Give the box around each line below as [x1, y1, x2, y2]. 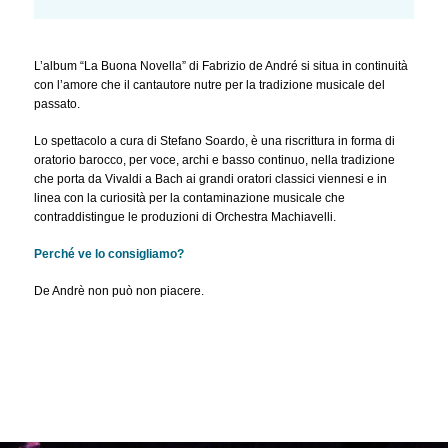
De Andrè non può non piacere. [33, 284, 204, 299]
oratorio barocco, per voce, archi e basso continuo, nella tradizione [33, 153, 395, 168]
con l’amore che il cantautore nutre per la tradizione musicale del [33, 78, 385, 93]
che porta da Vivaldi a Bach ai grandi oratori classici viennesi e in [33, 172, 387, 187]
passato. [33, 97, 80, 112]
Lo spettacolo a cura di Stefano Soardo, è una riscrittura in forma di [33, 134, 395, 149]
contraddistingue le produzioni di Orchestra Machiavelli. [33, 210, 336, 225]
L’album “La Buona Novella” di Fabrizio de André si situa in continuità [33, 59, 408, 74]
